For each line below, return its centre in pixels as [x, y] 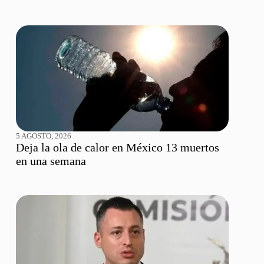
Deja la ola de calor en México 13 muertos [117, 148]
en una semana [51, 161]
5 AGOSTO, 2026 [43, 136]
